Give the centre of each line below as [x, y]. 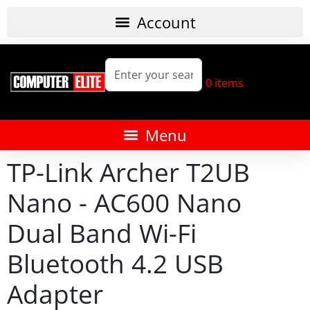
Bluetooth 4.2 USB [115, 264]
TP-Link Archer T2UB [128, 172]
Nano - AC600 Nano [124, 203]
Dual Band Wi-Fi [102, 233]
